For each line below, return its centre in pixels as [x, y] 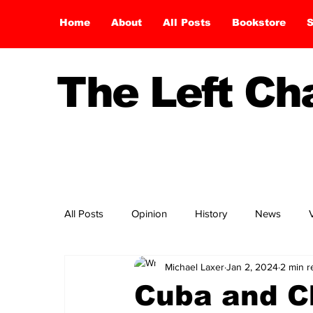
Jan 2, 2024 [252, 267]
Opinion [149, 213]
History [211, 213]
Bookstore [259, 22]
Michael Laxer [195, 267]
